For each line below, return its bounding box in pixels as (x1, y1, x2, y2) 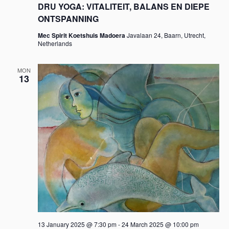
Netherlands (37, 38, 72, 48)
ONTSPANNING (37, 12, 99, 25)
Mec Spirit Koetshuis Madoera (37, 30, 127, 40)
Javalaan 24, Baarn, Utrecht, (126, 30, 205, 39)
